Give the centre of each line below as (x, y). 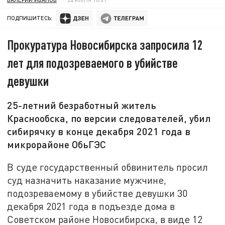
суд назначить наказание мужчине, (87, 180)
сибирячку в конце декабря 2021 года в (99, 131)
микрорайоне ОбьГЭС (57, 144)
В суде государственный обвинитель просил (108, 167)
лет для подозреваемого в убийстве (93, 63)
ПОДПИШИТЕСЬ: (30, 18)
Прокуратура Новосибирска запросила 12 (105, 45)
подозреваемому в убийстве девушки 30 (97, 193)
